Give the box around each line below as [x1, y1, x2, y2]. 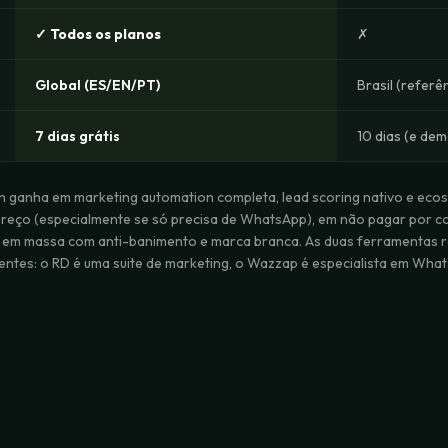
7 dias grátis [35, 127, 120, 145]
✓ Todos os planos [35, 25, 161, 43]
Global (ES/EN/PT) [35, 76, 160, 94]
